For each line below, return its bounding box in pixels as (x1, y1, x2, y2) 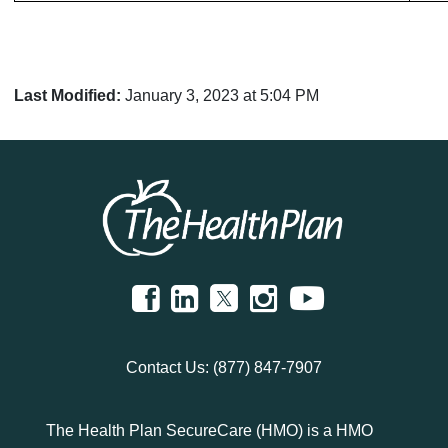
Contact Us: (126, 358, 213, 376)
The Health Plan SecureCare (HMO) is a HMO (45, 421, 373, 439)
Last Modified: (13, 87, 125, 104)
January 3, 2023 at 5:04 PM (124, 87, 319, 104)
